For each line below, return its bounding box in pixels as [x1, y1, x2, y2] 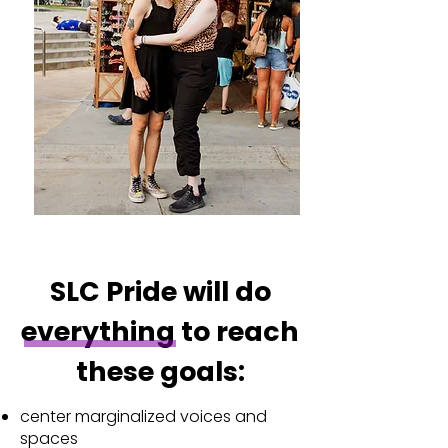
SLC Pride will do [49, 273, 271, 310]
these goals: [75, 353, 245, 390]
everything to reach [21, 313, 299, 350]
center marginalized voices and [20, 405, 267, 428]
